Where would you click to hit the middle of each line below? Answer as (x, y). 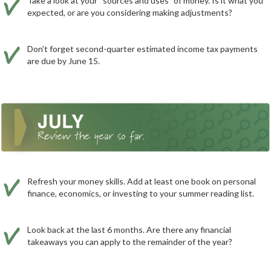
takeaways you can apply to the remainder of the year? (130, 242)
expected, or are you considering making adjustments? (130, 12)
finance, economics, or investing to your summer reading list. (141, 194)
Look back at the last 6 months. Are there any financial (129, 230)
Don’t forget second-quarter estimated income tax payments (142, 48)
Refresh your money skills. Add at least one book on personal (142, 181)
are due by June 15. (64, 60)
